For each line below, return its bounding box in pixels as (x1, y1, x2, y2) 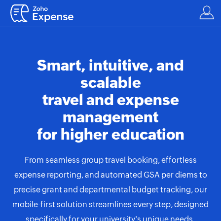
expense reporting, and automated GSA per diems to (14, 170, 207, 180)
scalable (80, 74, 141, 91)
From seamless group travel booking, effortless (24, 155, 197, 165)
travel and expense (42, 91, 179, 109)
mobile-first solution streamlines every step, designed (12, 200, 209, 209)
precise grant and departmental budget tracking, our (14, 185, 207, 194)
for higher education (37, 126, 184, 143)
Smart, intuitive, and (37, 57, 184, 74)
